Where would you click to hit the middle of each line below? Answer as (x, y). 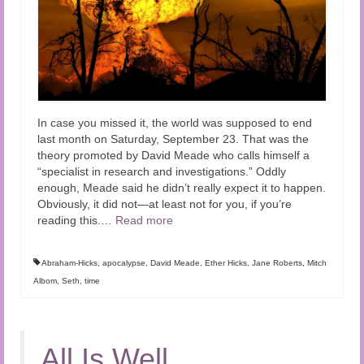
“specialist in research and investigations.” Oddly (162, 172)
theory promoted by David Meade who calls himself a (173, 156)
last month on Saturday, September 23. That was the (173, 139)
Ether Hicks (226, 263)
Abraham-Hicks (69, 263)
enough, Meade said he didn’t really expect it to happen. (182, 188)
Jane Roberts (277, 263)
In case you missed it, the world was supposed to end (175, 123)
